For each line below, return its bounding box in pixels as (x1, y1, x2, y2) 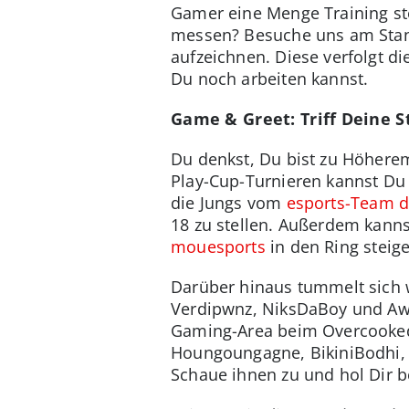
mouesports (171, 236, 266, 258)
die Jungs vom (171, 192, 287, 215)
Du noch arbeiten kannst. (171, 68, 369, 90)
